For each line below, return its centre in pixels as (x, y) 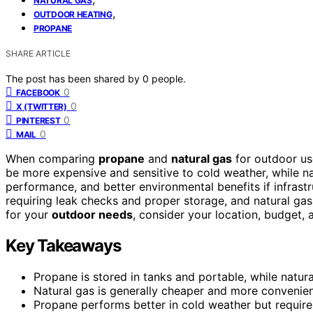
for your (29, 214)
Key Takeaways (63, 245)
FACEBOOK (38, 92)
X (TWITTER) (42, 106)
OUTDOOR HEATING (73, 14)
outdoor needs (92, 214)
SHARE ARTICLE (38, 53)
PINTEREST (38, 120)
